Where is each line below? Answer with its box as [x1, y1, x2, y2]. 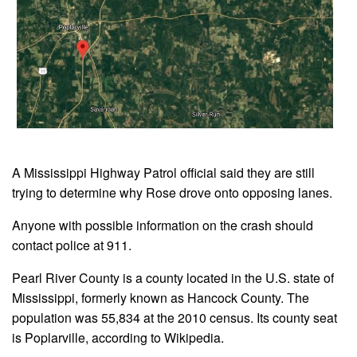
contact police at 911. [12, 236, 131, 255]
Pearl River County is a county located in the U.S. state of [12, 268, 334, 287]
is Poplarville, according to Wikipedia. [12, 328, 224, 347]
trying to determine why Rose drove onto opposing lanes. [12, 183, 332, 202]
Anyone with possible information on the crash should [12, 216, 313, 235]
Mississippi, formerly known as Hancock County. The [12, 288, 309, 307]
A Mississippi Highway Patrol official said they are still [12, 163, 315, 182]
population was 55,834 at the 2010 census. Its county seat [12, 308, 337, 327]
